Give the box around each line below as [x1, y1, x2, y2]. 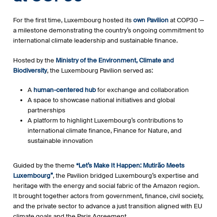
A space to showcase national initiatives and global [27, 96, 175, 105]
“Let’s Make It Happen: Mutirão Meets [76, 161, 185, 170]
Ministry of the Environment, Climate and [55, 56, 174, 64]
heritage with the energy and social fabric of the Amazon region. [13, 182, 200, 190]
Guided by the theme [13, 161, 76, 170]
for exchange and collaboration [95, 86, 189, 94]
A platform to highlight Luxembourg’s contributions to [27, 116, 183, 125]
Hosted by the [13, 56, 56, 64]
